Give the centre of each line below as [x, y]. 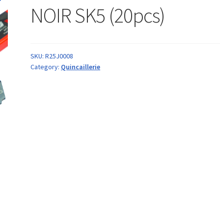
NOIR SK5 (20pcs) [98, 15]
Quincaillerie [81, 67]
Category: [46, 67]
